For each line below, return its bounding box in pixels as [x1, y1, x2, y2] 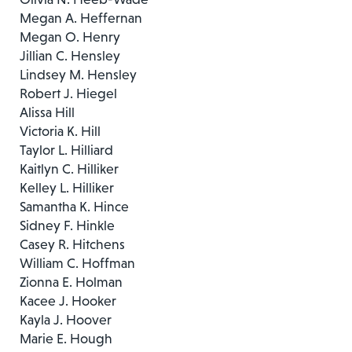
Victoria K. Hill [20, 123, 101, 139]
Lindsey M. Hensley [20, 66, 137, 82]
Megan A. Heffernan [20, 9, 142, 26]
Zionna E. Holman [20, 273, 123, 290]
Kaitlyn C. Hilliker [20, 160, 119, 177]
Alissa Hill [20, 104, 75, 120]
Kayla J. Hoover [20, 311, 112, 328]
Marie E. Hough [20, 330, 112, 346]
